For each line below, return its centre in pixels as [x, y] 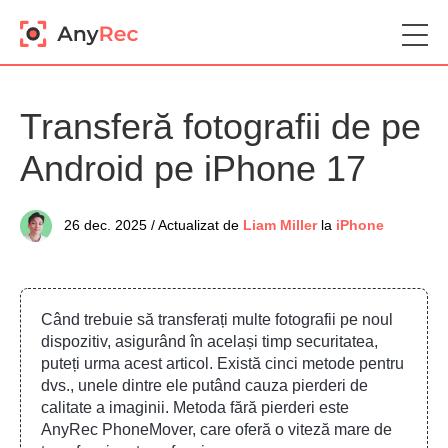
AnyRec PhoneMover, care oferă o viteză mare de [216, 429]
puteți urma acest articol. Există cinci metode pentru [222, 363]
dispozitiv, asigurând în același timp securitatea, [209, 341]
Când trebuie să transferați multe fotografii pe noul [217, 319]
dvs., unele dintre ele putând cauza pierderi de [204, 385]
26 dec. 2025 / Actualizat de [151, 225]
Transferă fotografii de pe [220, 126]
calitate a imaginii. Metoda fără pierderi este [195, 407]
